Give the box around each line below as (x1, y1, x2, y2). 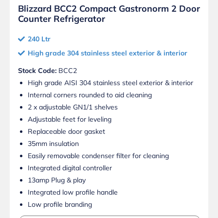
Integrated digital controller (28, 163, 112, 173)
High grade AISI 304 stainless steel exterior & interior (28, 78, 193, 88)
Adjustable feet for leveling (28, 115, 111, 124)
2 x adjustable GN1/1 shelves (28, 103, 118, 112)
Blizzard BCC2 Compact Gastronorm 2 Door (18, 3, 200, 15)
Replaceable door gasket (28, 127, 105, 136)
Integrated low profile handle (28, 188, 118, 197)
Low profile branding (28, 200, 92, 209)
